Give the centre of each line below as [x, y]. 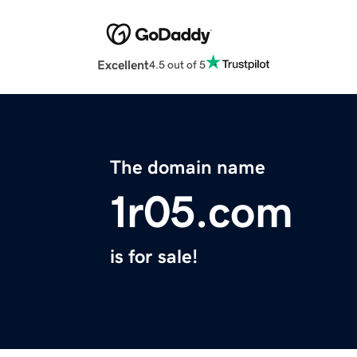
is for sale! [154, 257]
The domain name [188, 168]
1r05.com [202, 212]
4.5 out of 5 [177, 64]
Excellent [123, 65]
